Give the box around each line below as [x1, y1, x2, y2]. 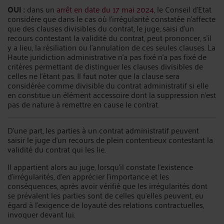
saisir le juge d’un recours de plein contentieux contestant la [7, 132, 213, 146]
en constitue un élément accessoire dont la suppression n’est [7, 87, 216, 101]
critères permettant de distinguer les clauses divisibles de [7, 59, 203, 73]
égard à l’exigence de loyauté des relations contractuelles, [7, 197, 204, 211]
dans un [25, 2, 56, 16]
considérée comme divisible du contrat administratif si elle [7, 78, 208, 92]
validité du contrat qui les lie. [7, 142, 105, 156]
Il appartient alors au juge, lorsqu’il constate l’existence [7, 159, 193, 173]
